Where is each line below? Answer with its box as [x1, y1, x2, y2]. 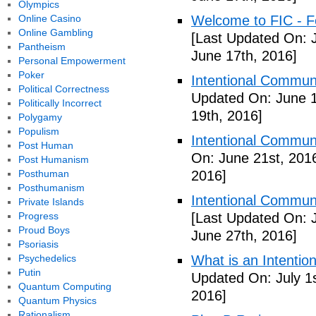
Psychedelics [18, 253, 76, 264]
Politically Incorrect [18, 97, 102, 109]
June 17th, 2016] [191, 48, 297, 63]
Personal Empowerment [18, 55, 126, 66]
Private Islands [18, 196, 84, 207]
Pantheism [18, 41, 66, 52]
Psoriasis [18, 238, 59, 250]
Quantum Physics [18, 295, 97, 306]
